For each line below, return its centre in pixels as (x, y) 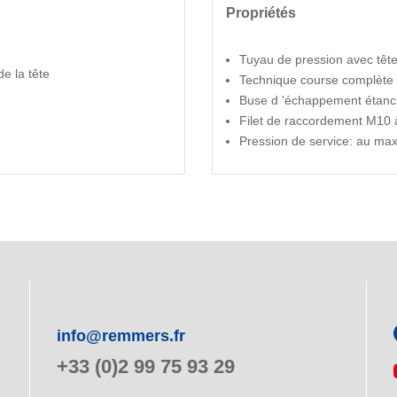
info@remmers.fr (121, 336)
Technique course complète (316, 79)
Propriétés (261, 12)
